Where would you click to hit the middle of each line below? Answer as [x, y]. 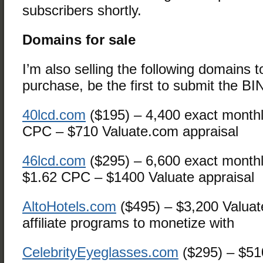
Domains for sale [79, 40]
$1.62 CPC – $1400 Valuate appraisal [138, 177]
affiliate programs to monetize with [128, 223]
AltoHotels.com [69, 206]
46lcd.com [54, 161]
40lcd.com [54, 115]
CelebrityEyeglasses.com [100, 252]
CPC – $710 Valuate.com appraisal [130, 131]
